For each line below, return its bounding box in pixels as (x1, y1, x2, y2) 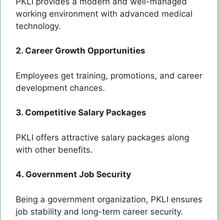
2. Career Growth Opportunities (16, 46, 145, 56)
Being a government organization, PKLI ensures (16, 194, 202, 204)
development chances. (16, 82, 105, 93)
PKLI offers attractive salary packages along (16, 132, 189, 142)
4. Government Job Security (16, 169, 131, 180)
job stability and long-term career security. (16, 206, 183, 217)
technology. (16, 21, 61, 31)
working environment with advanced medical (16, 8, 192, 19)
